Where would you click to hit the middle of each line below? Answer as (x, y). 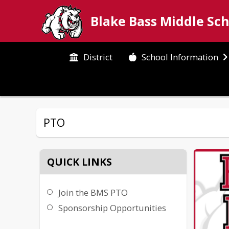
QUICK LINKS (80, 162)
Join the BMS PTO (93, 193)
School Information (180, 57)
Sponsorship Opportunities (112, 208)
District (98, 57)
